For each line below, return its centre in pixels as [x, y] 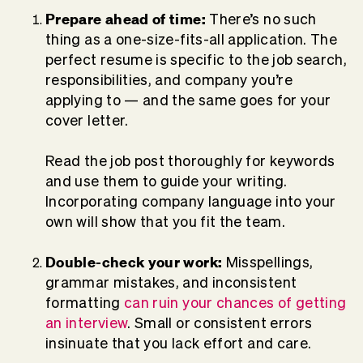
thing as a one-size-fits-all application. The [192, 40]
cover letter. [87, 121]
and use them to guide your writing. [167, 181]
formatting [85, 303]
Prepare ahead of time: [126, 19]
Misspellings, [269, 263]
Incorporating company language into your [191, 202]
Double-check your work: [136, 262]
